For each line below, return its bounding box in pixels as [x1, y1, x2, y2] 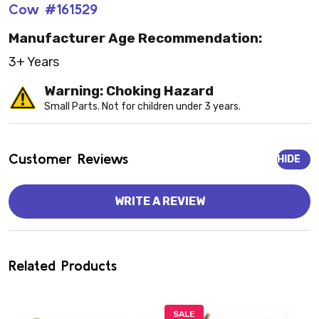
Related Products [9, 257, 117, 274]
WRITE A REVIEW [114, 194, 205, 209]
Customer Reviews [9, 150, 128, 167]
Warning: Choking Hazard [44, 83, 214, 100]
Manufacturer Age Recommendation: [9, 30, 262, 47]
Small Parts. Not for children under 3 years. [44, 100, 241, 113]
